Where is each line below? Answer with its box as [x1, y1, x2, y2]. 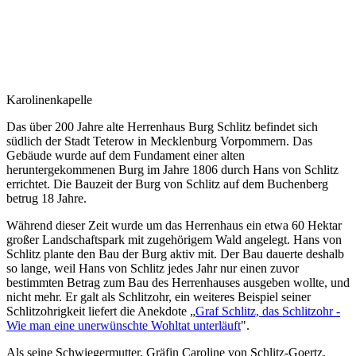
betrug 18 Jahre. [6, 192, 87, 206]
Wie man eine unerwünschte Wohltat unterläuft [6, 319, 241, 333]
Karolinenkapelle [6, 93, 92, 107]
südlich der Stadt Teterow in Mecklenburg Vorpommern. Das [6, 134, 312, 149]
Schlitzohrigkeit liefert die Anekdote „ [6, 304, 195, 319]
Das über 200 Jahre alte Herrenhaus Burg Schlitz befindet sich [6, 120, 318, 134]
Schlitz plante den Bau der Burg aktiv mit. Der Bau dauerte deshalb [6, 247, 344, 261]
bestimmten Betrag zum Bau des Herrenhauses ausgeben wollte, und [6, 276, 350, 290]
